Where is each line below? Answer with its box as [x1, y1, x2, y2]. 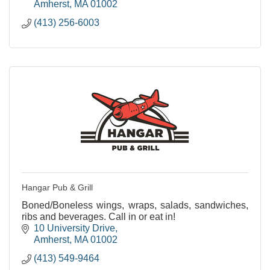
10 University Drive [34, 222, 115, 233]
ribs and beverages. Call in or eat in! [22, 211, 175, 222]
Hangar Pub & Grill [22, 182, 93, 192]
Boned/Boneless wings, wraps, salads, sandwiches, [22, 199, 248, 210]
